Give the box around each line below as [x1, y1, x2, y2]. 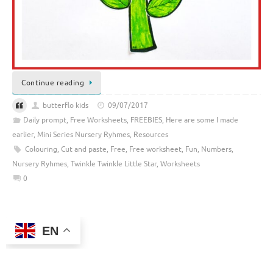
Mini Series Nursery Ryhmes [37, 130, 130, 140]
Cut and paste [60, 144, 107, 155]
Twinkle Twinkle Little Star [71, 159, 157, 169]
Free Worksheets [69, 115, 127, 126]
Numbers [200, 144, 232, 155]
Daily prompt [23, 115, 66, 126]
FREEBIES [130, 115, 162, 126]
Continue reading [21, 78, 84, 88]
